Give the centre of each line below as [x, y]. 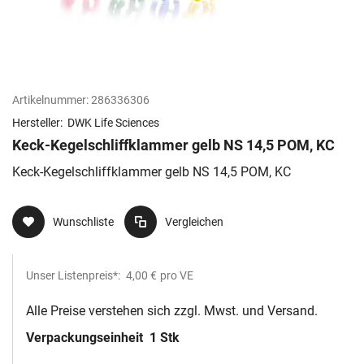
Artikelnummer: [50, 100]
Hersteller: [39, 123]
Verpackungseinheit [86, 338]
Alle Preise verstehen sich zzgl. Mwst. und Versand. [172, 311]
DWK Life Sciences [113, 123]
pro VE [177, 276]
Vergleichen [194, 222]
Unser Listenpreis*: [74, 276]
